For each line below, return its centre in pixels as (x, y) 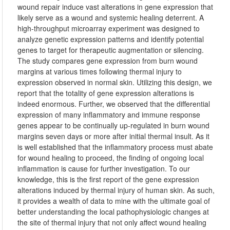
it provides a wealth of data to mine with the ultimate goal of (114, 201)
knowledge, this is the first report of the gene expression (109, 179)
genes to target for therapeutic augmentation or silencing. (111, 50)
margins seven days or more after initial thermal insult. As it (114, 136)
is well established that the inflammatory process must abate (116, 147)
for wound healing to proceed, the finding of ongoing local (111, 158)
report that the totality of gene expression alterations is (106, 93)
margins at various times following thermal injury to (100, 71)
